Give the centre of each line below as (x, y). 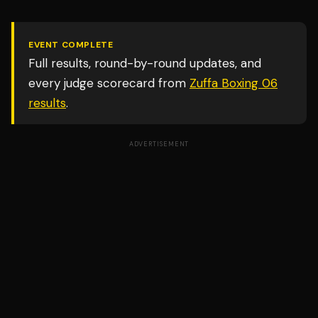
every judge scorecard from (107, 83)
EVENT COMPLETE (71, 45)
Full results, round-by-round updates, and (145, 63)
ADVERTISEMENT (159, 144)
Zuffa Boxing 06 (234, 83)
